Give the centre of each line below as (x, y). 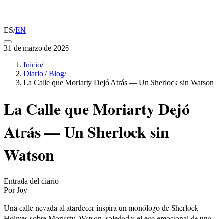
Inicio (32, 65)
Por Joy (16, 190)
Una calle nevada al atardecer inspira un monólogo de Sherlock (101, 207)
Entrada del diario (31, 181)
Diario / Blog (44, 74)
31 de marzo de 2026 (36, 48)
